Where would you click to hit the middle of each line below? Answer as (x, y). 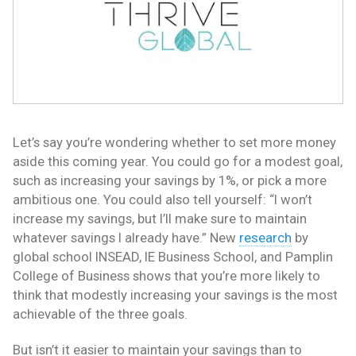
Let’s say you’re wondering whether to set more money (174, 143)
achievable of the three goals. (100, 314)
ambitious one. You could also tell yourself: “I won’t (163, 200)
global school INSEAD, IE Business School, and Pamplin (173, 257)
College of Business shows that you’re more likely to (166, 276)
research (265, 238)
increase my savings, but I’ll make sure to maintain (160, 219)
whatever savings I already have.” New (126, 238)
